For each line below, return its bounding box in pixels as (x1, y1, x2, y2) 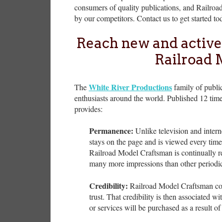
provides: (74, 103, 103, 114)
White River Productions (89, 81, 172, 93)
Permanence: (89, 125, 133, 137)
